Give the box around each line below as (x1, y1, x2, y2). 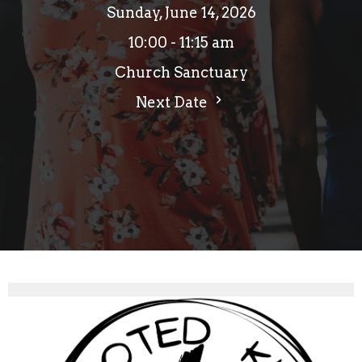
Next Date (136, 94, 211, 112)
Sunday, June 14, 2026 (106, 4, 256, 22)
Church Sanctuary (114, 64, 248, 82)
